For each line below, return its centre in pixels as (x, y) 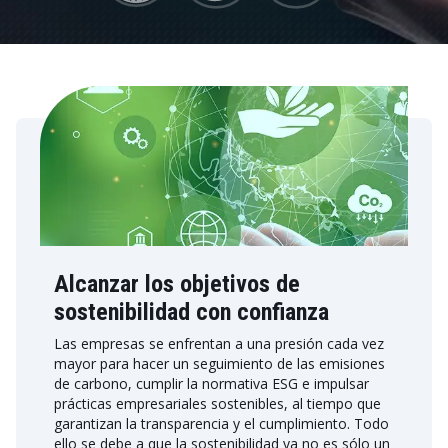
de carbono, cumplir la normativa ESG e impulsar (211, 383)
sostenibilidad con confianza (191, 312)
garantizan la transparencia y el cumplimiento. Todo (221, 423)
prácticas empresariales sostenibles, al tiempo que (217, 403)
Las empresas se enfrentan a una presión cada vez (219, 343)
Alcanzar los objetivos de (177, 284)
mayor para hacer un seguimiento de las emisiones (219, 363)
